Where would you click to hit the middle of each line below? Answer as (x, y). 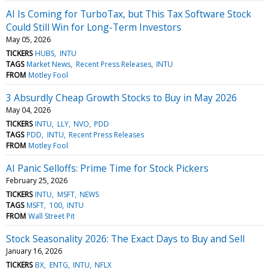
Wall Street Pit (52, 216)
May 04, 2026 (28, 110)
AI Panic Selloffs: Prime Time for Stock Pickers (107, 168)
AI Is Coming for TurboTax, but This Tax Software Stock (129, 14)
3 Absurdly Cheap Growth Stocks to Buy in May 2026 (121, 97)
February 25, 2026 (37, 180)
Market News (49, 64)
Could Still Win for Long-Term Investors (94, 27)
